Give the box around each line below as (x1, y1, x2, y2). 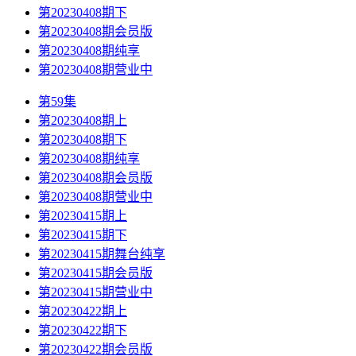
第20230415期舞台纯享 (38, 247, 165, 261)
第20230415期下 (38, 228, 127, 242)
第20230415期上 (38, 209, 127, 223)
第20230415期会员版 (38, 266, 153, 281)
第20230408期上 (38, 114, 127, 128)
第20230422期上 (38, 304, 127, 319)
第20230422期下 (38, 323, 127, 338)
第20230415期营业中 (38, 285, 153, 300)
